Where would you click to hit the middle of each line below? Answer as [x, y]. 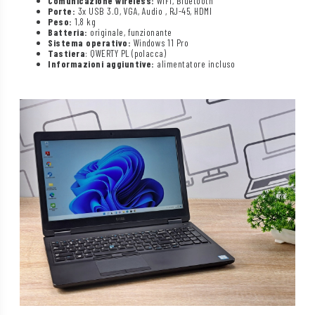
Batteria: [68, 32]
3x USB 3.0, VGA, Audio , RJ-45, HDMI [144, 11]
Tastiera [67, 53]
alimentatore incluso [195, 63]
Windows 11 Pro [160, 42]
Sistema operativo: [90, 42]
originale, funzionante [130, 32]
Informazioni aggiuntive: [101, 63]
